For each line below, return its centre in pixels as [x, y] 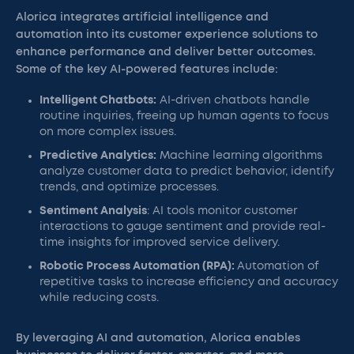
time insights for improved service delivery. [160, 243]
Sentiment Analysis [93, 211]
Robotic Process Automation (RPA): [138, 266]
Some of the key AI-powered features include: [147, 70]
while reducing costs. [99, 298]
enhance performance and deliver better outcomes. [166, 52]
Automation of [278, 266]
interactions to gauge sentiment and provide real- [183, 227]
